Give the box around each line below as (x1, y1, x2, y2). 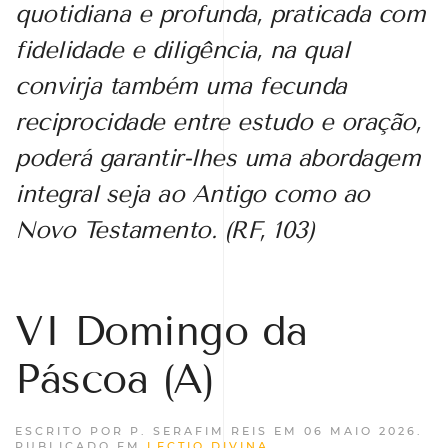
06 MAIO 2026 (304, 424, 417, 438)
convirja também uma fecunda (15, 71, 347, 100)
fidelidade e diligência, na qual (15, 35, 349, 64)
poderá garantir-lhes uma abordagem (15, 143, 420, 172)
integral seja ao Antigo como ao (15, 179, 370, 208)
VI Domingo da (15, 307, 308, 356)
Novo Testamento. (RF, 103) (15, 215, 314, 244)
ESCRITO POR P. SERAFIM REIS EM (15, 424, 304, 438)
